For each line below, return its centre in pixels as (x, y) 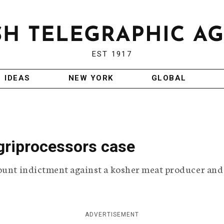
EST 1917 (112, 54)
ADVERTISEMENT (112, 215)
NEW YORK (91, 78)
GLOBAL (169, 78)
